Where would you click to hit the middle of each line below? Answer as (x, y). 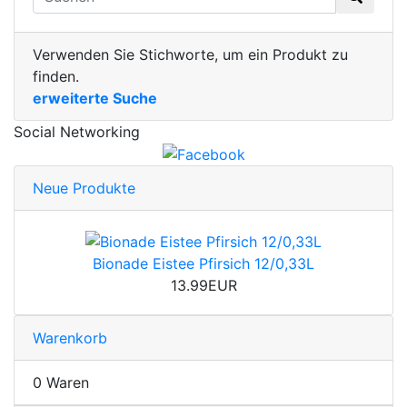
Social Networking (77, 131)
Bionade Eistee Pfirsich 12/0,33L (203, 264)
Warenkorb (70, 338)
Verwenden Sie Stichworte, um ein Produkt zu (190, 54)
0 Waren (61, 383)
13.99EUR (203, 286)
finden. (56, 76)
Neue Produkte (84, 189)
